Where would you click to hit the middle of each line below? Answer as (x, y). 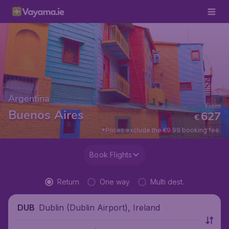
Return (68, 182)
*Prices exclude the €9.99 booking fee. (161, 130)
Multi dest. (167, 182)
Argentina (29, 99)
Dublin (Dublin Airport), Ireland (99, 207)
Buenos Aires (46, 115)
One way (115, 182)
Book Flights (111, 155)
